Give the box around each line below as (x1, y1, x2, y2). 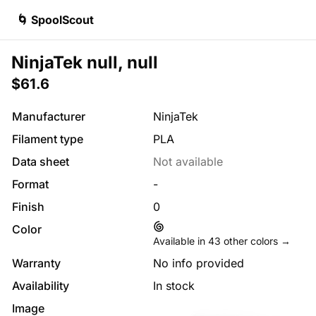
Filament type (12, 132, 83, 146)
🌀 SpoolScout (17, 13, 94, 27)
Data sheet (12, 154, 69, 169)
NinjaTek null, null (11, 52, 158, 73)
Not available (153, 154, 223, 169)
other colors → (221, 235, 291, 247)
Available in (153, 235, 208, 247)
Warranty (12, 256, 61, 270)
